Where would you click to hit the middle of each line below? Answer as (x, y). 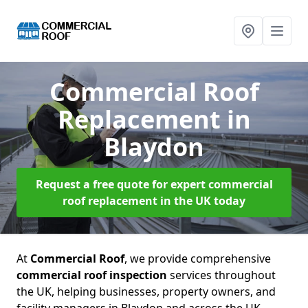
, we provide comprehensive (198, 258)
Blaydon (154, 147)
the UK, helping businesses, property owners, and (146, 291)
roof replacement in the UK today (154, 201)
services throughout (221, 275)
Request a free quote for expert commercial (154, 184)
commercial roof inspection (92, 275)
